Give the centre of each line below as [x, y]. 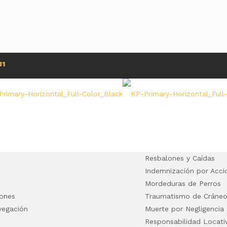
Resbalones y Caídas [180, 158]
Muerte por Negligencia [184, 209]
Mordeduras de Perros [183, 183]
